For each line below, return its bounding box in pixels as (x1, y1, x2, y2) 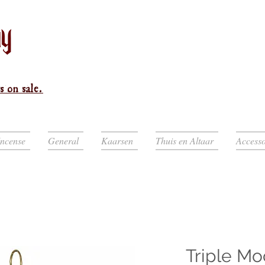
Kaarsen (101, 134, 133, 147)
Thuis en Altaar (156, 134, 214, 147)
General (48, 134, 79, 147)
